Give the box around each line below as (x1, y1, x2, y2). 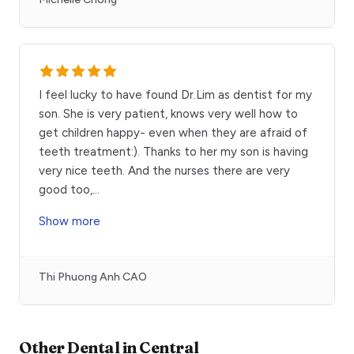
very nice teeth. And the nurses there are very (39, 164, 290, 179)
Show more (39, 214, 100, 229)
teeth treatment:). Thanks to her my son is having (39, 145, 308, 160)
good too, (39, 183, 92, 198)
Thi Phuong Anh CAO (39, 270, 147, 284)
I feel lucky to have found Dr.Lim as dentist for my (39, 88, 312, 103)
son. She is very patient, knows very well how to (39, 107, 298, 122)
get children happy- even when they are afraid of (39, 126, 307, 141)
